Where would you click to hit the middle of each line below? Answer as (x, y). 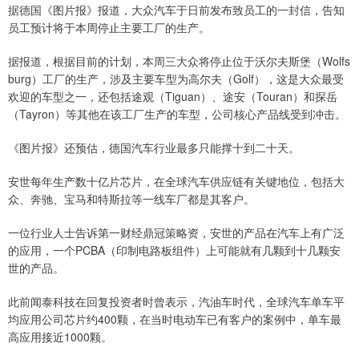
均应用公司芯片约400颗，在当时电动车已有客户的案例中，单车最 (175, 319)
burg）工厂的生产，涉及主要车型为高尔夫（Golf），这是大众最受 (176, 79)
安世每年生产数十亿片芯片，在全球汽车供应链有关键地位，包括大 (176, 182)
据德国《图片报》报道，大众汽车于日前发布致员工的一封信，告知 (176, 10)
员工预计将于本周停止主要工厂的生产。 (109, 28)
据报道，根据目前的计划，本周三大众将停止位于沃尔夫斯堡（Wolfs (179, 61)
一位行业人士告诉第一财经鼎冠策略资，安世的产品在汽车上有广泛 (176, 233)
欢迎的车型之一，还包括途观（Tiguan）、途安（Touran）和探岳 (173, 97)
